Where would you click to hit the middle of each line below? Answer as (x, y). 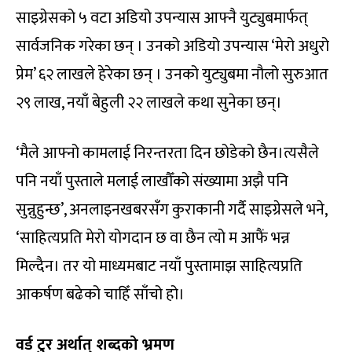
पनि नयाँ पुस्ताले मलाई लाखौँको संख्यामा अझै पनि (152, 181)
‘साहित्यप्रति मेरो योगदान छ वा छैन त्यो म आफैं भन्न (153, 238)
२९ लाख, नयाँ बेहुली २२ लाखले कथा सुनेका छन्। (149, 103)
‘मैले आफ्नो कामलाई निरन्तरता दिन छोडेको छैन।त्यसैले (167, 153)
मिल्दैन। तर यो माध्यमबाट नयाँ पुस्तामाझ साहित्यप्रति (159, 266)
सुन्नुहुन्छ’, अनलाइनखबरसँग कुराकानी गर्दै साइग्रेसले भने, (171, 209)
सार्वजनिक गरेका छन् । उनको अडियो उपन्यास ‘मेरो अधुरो (172, 46)
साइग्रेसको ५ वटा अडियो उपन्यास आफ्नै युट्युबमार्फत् (162, 18)
